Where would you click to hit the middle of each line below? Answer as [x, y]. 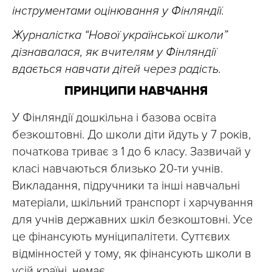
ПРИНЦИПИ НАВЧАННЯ [136, 91]
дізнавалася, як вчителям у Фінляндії [114, 52]
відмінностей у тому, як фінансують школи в [132, 254]
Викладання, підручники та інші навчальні [126, 186]
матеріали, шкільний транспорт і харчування [133, 203]
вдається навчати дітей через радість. [117, 69]
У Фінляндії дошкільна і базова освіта [114, 118]
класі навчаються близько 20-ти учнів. [117, 169]
